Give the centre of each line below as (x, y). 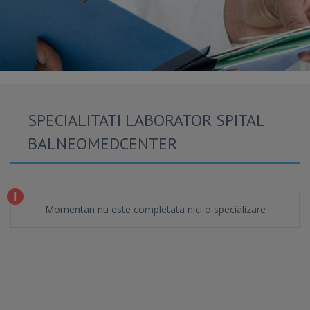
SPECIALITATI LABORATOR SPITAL (146, 120)
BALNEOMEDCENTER (102, 144)
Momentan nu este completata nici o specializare (155, 209)
